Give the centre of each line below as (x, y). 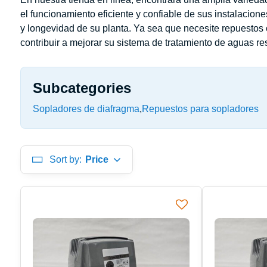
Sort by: (65, 159)
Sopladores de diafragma (86, 108)
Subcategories (82, 88)
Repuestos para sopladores (200, 108)
